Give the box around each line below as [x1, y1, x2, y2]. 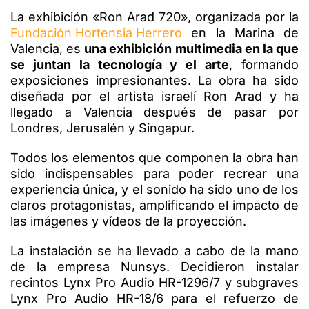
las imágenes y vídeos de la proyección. [10, 213, 246, 228]
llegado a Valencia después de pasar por [10, 104, 299, 119]
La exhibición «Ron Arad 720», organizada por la [10, 9, 299, 24]
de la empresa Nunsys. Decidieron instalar [10, 259, 299, 274]
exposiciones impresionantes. [10, 72, 198, 88]
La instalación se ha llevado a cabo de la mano [10, 243, 299, 258]
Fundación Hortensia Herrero [10, 25, 182, 40]
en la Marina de [182, 25, 299, 40]
